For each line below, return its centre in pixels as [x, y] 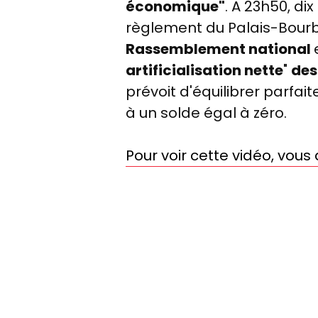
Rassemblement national [220, 49]
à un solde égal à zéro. [208, 113]
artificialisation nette [204, 71]
